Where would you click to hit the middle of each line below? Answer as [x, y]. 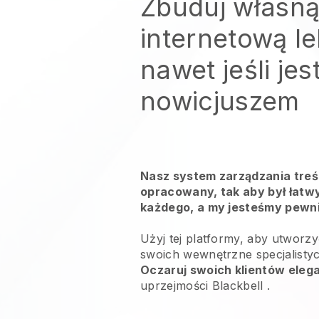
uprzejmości [176, 286]
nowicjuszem [220, 101]
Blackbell [237, 286]
